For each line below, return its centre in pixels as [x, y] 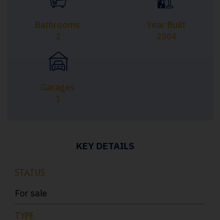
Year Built [166, 25]
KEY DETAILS [105, 146]
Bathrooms [57, 25]
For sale [31, 193]
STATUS [30, 172]
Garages [57, 87]
